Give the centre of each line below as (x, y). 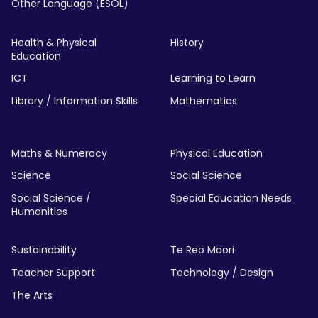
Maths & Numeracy (59, 153)
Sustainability (44, 250)
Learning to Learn (213, 78)
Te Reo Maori (202, 250)
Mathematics (203, 101)
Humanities (39, 211)
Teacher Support (53, 273)
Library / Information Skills (75, 101)
